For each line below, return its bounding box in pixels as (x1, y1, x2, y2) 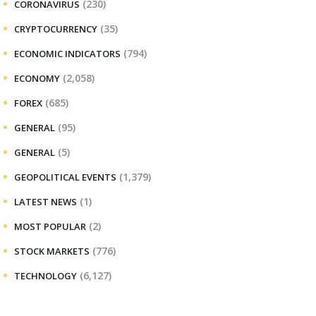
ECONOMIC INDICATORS (14, 47, 121, 60)
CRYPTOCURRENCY (14, 22, 97, 35)
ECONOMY (14, 71, 60, 85)
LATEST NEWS (14, 195, 77, 208)
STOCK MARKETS (14, 244, 90, 257)
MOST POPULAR (14, 219, 86, 233)
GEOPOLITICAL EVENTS (14, 170, 116, 183)
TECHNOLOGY (14, 269, 77, 282)
